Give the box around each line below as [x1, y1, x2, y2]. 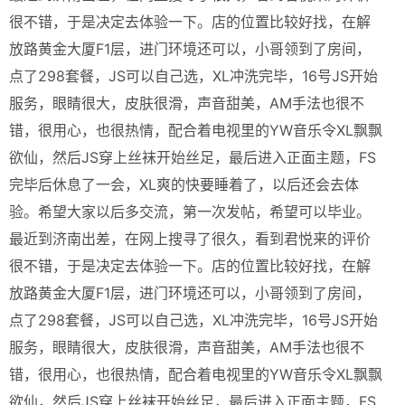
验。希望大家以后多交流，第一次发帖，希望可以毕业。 [9, 202, 371, 221]
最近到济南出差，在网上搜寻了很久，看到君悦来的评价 [9, 230, 371, 248]
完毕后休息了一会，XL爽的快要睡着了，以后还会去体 [9, 175, 359, 193]
